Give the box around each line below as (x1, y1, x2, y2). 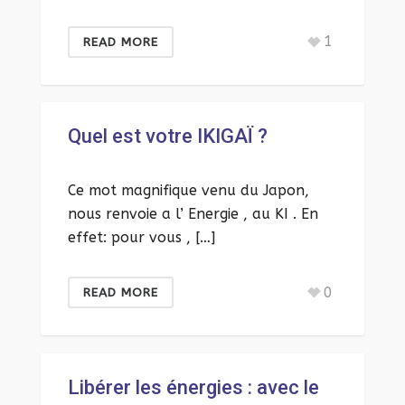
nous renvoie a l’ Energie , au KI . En (68, 205, 318, 222)
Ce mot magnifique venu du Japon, (68, 182, 309, 199)
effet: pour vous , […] (68, 229, 215, 246)
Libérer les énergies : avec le (68, 376, 319, 399)
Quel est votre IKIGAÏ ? (68, 125, 268, 147)
